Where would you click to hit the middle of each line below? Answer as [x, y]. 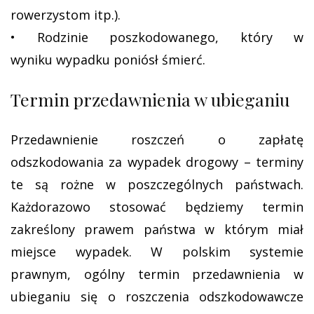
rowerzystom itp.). [66, 15]
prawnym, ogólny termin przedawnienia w [157, 274]
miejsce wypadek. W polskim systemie [157, 252]
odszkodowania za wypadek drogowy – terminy [157, 162]
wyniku [33, 60]
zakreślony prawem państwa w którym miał [157, 229]
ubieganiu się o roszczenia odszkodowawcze [157, 296]
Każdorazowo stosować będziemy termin [157, 207]
